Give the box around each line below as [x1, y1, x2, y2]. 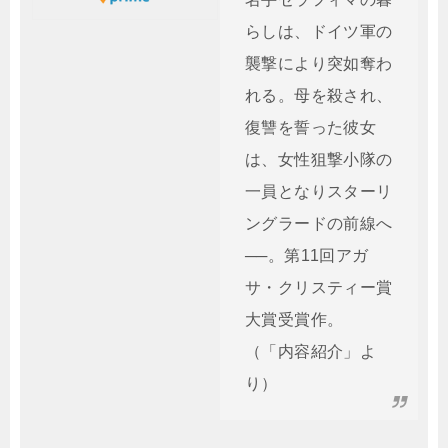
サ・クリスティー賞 [245, 279, 393, 296]
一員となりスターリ [245, 183, 393, 200]
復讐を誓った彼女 [245, 119, 377, 136]
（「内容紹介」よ [245, 343, 377, 360]
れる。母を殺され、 [245, 87, 393, 104]
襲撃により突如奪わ [245, 55, 393, 72]
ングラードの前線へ [245, 215, 393, 232]
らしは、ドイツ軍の [245, 23, 393, 40]
